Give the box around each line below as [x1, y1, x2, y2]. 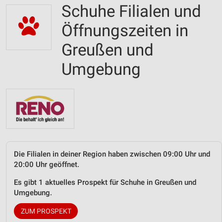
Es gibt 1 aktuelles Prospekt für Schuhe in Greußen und [14, 177, 196, 187]
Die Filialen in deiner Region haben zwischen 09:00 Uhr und [14, 149, 210, 159]
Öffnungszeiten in [61, 21, 188, 40]
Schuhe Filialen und [61, 1, 201, 21]
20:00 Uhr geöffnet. [14, 160, 79, 169]
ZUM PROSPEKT [20, 207, 71, 215]
